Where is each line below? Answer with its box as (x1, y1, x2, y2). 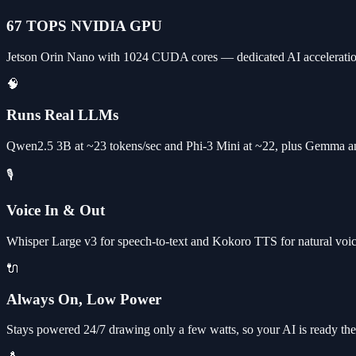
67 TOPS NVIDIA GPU (6, 17, 162, 35)
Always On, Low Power (6, 290, 161, 308)
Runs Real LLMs (6, 106, 118, 123)
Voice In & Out (6, 202, 105, 219)
